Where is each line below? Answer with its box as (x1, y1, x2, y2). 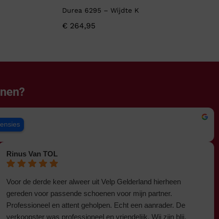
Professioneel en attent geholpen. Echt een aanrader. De (6, 201, 185, 210)
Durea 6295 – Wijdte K (62, 6, 139, 15)
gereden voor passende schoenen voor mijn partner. (6, 189, 172, 198)
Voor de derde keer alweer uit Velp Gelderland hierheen (6, 177, 181, 186)
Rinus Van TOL (6, 150, 58, 158)
